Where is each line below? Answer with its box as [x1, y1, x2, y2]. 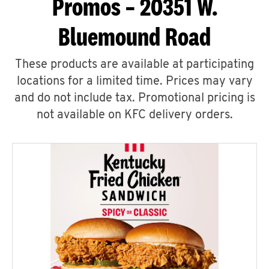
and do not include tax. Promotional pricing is [14, 92, 255, 104]
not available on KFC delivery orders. [36, 109, 233, 121]
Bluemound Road [58, 22, 211, 51]
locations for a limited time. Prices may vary [16, 76, 253, 88]
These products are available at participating [15, 59, 254, 71]
